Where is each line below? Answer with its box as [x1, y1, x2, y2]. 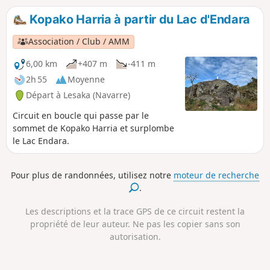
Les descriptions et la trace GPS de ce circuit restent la [25, 205, 245, 217]
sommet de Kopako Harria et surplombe [13, 122, 174, 134]
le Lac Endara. [13, 134, 69, 146]
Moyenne [67, 74, 105, 86]
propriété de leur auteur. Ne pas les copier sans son [30, 218, 240, 230]
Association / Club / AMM [28, 36, 130, 48]
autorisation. [109, 230, 161, 242]
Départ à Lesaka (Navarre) [26, 89, 130, 101]
